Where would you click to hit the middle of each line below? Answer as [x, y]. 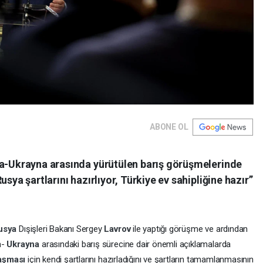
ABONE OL [169, 127]
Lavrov [119, 229]
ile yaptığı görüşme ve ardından [190, 229]
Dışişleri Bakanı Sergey [62, 229]
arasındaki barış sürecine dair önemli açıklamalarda [136, 245]
